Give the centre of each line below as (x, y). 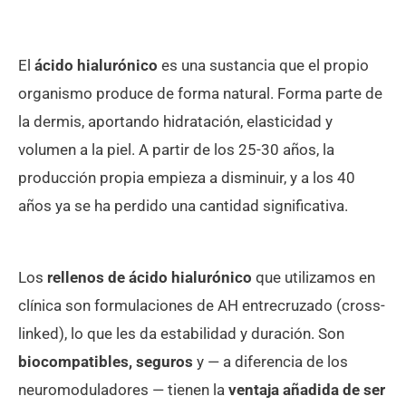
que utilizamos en (314, 277)
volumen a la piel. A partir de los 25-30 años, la (176, 149)
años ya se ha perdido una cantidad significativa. (183, 205)
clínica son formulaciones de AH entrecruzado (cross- (202, 305)
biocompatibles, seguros (106, 361)
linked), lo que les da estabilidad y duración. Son (181, 333)
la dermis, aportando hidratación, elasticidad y (175, 121)
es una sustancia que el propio (263, 65)
